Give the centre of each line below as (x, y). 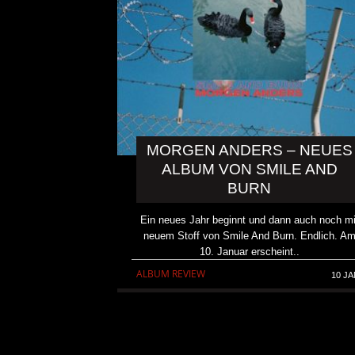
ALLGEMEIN (257, 324)
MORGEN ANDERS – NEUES (249, 151)
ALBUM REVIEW (171, 274)
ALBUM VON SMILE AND (249, 170)
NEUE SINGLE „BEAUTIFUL (292, 296)
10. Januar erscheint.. (249, 252)
